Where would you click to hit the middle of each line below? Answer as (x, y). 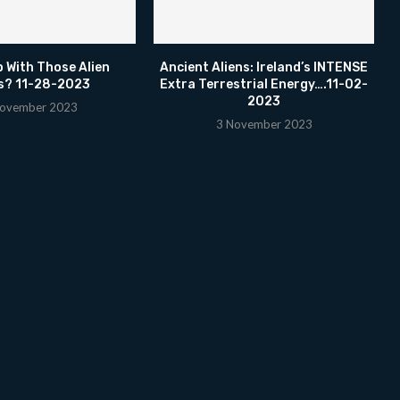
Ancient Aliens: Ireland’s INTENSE (264, 67)
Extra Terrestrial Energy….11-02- (264, 84)
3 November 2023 (264, 124)
